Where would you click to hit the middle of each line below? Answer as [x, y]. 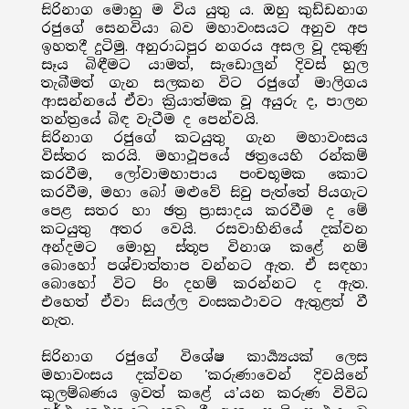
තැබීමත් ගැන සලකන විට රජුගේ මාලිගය [204, 83]
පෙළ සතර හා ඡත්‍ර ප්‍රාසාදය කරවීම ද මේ [204, 211]
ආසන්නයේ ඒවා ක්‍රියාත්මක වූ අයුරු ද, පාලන [204, 101]
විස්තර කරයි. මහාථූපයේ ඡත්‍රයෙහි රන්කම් [204, 156]
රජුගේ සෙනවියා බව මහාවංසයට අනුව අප [204, 28]
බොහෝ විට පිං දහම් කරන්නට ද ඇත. [204, 284]
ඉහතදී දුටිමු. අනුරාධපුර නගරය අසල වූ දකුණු [204, 47]
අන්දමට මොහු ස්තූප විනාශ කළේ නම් [204, 247]
